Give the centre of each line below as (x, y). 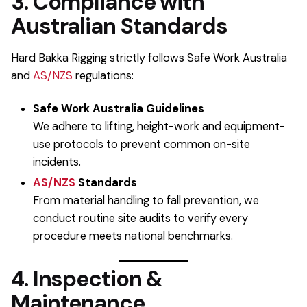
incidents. (57, 162)
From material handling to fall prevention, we (146, 201)
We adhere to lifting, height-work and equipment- (159, 127)
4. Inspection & (87, 279)
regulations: (103, 76)
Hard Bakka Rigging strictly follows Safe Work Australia (149, 58)
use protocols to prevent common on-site (142, 145)
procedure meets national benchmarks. (133, 236)
